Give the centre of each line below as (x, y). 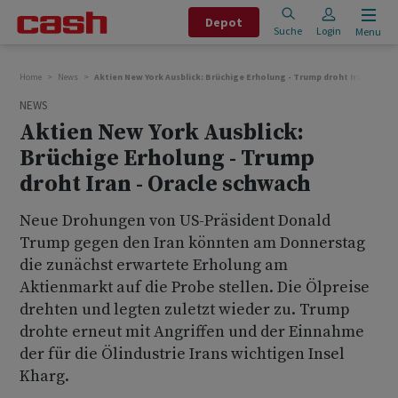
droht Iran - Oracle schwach (165, 184)
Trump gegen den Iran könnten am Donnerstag (192, 243)
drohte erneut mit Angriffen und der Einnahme (192, 332)
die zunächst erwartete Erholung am (154, 265)
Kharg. (44, 376)
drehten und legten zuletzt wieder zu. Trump (185, 310)
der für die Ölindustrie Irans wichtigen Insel (182, 354)
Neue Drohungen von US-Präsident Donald (175, 221)
